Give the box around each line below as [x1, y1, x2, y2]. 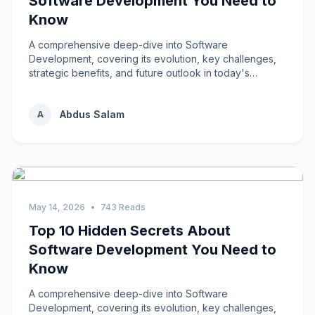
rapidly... [29, 81, 66, 93]
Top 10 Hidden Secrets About [29, 222, 231, 239]
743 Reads [101, 202, 146, 212]
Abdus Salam [60, 108, 124, 120]
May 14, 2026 [29, 202, 85, 212]
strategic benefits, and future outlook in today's [29, 67, 250, 79]
